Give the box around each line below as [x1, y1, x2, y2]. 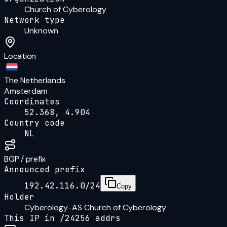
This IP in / [4, 212, 65, 223]
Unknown [24, 25, 58, 36]
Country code [4, 117, 65, 128]
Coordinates [4, 96, 60, 107]
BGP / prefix [4, 153, 46, 164]
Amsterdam [4, 85, 48, 96]
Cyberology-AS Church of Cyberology [24, 202, 166, 213]
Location [4, 50, 36, 61]
